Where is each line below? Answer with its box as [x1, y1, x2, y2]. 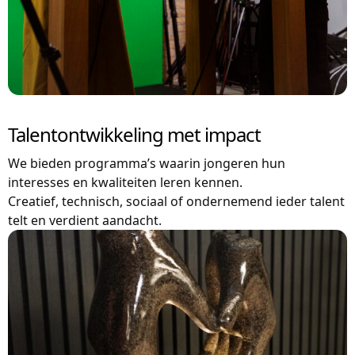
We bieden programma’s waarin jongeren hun [8, 155, 285, 173]
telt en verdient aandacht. [8, 212, 162, 230]
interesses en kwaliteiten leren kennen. [8, 174, 242, 192]
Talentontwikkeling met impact [8, 121, 261, 148]
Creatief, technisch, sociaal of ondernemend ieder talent [8, 193, 345, 211]
